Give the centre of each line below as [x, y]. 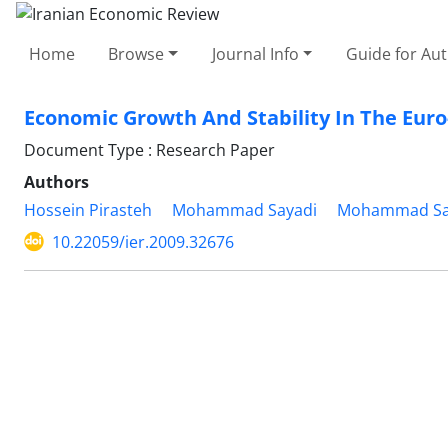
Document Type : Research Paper [149, 149]
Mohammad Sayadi [244, 209]
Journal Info [255, 53]
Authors [56, 181]
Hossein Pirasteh [88, 209]
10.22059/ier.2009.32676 [143, 241]
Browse [136, 53]
